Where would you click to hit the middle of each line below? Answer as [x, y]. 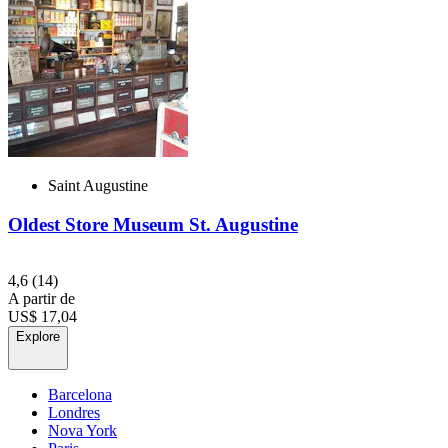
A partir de [41, 299]
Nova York [82, 431]
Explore [38, 337]
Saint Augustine [98, 185]
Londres [74, 413]
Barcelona [80, 395]
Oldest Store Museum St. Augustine [153, 224]
